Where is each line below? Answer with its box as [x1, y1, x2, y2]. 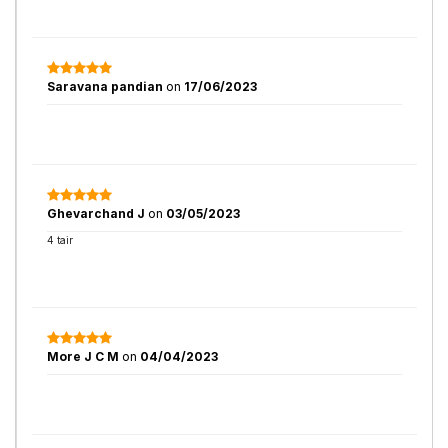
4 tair [47, 234, 73, 246]
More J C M [47, 349, 119, 364]
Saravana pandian [47, 79, 166, 94]
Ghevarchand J [47, 206, 145, 221]
